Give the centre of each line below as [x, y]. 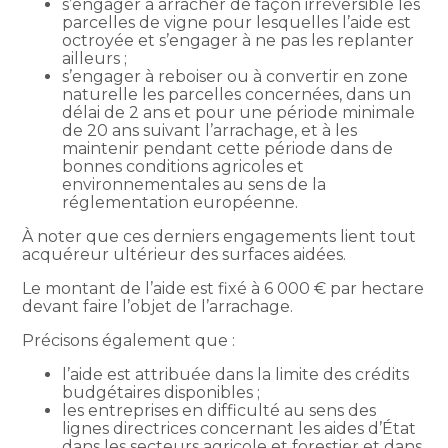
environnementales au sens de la [194, 184]
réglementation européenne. [180, 202]
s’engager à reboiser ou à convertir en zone [235, 76]
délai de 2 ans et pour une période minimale [239, 112]
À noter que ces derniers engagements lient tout [219, 236]
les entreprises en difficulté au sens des [219, 410]
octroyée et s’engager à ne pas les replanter [238, 40]
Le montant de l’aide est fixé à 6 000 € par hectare [223, 288]
